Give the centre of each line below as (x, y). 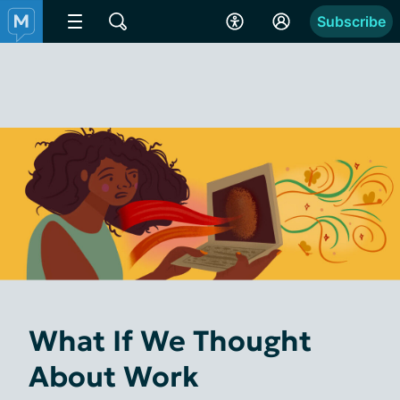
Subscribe (351, 21)
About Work (114, 376)
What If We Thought (170, 341)
